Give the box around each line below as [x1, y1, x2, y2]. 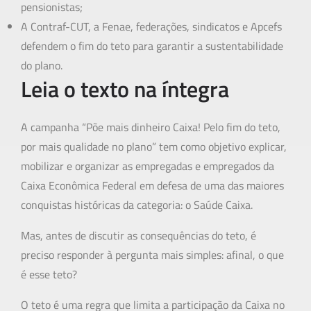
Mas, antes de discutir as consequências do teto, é [21, 227, 256, 244]
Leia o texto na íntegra [21, 72, 229, 106]
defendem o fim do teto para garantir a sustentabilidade [21, 37, 283, 55]
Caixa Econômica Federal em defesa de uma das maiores [21, 177, 284, 194]
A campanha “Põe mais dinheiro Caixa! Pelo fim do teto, [21, 119, 280, 136]
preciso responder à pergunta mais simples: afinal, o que [21, 246, 284, 264]
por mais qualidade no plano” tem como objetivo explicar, [21, 138, 287, 155]
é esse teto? [21, 266, 77, 283]
